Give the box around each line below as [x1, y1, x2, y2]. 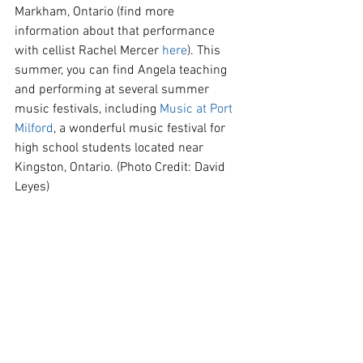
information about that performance [15, 23, 218, 40]
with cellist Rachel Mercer [15, 42, 162, 59]
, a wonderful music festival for [53, 120, 228, 137]
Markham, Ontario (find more [15, 3, 177, 20]
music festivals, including [15, 100, 160, 117]
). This [187, 42, 224, 59]
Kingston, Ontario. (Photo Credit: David [15, 159, 228, 176]
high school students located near [15, 139, 207, 156]
